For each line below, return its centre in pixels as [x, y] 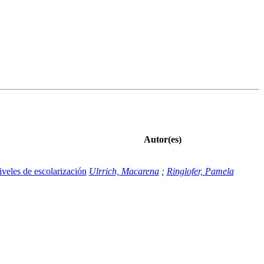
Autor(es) [162, 139]
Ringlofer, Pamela [200, 171]
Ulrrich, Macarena [124, 171]
